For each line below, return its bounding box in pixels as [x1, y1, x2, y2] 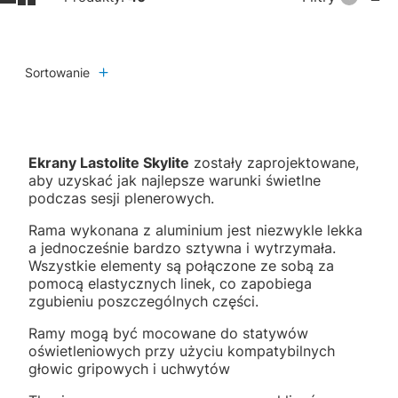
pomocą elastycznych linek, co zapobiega [28, 274, 312, 292]
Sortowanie [25, 64, 90, 80]
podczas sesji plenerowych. [28, 188, 214, 207]
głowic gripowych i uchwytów [28, 359, 235, 378]
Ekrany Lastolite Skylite [28, 153, 189, 171]
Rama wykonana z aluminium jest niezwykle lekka [28, 220, 362, 239]
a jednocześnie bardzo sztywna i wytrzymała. [28, 238, 336, 257]
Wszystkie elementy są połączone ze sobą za [28, 256, 334, 275]
